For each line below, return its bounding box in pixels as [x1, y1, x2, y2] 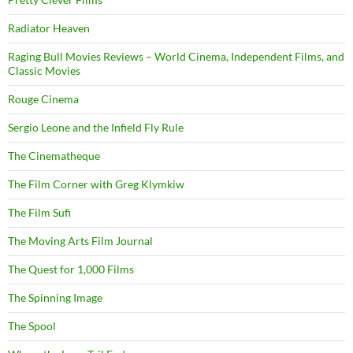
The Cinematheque [8, 149, 100, 163]
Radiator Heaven [8, 21, 90, 35]
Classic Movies [8, 64, 80, 78]
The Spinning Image [8, 291, 102, 305]
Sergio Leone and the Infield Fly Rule [8, 121, 184, 135]
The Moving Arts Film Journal [8, 234, 153, 248]
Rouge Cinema [8, 92, 79, 106]
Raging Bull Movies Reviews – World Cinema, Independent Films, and [8, 50, 344, 64]
